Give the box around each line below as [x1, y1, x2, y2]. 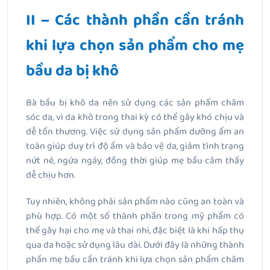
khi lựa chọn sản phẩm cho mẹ [26, 33, 244, 59]
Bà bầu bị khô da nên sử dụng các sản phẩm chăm [26, 95, 244, 111]
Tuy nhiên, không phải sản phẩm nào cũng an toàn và [26, 194, 244, 210]
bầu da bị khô [26, 58, 119, 84]
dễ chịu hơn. [26, 168, 75, 183]
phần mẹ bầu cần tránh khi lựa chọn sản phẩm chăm [26, 252, 244, 268]
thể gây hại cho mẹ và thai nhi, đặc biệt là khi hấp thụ [26, 223, 244, 239]
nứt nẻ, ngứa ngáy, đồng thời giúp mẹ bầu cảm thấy [26, 153, 244, 169]
